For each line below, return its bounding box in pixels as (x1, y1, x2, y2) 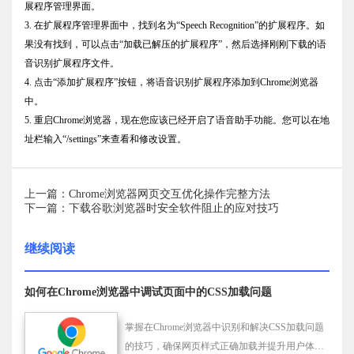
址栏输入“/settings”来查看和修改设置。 (24, 134, 186, 145)
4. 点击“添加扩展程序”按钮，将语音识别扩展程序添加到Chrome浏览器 (24, 77, 318, 88)
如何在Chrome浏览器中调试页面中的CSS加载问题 (24, 286, 272, 299)
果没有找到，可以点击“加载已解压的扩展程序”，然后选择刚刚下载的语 (24, 39, 326, 51)
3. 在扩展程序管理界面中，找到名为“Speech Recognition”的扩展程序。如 (24, 20, 325, 32)
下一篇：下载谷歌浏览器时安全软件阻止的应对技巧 (24, 202, 279, 215)
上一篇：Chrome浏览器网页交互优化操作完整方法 (24, 188, 270, 201)
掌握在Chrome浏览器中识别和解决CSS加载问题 (125, 322, 325, 333)
